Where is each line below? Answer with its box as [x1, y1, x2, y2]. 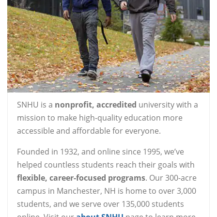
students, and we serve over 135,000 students [17, 199, 184, 210]
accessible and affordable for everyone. [17, 125, 161, 137]
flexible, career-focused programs [17, 172, 145, 184]
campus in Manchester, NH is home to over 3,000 [17, 186, 196, 197]
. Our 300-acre [145, 172, 197, 184]
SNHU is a [17, 99, 55, 110]
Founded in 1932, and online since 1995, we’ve [17, 146, 184, 157]
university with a [137, 99, 198, 110]
